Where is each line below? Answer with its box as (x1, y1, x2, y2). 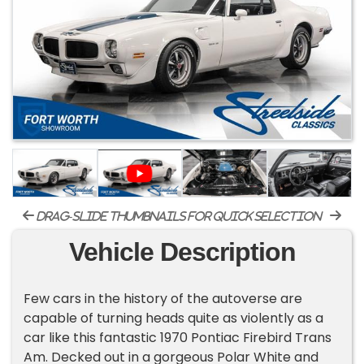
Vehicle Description (68, 237, 296, 267)
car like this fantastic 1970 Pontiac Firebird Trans (24, 328, 332, 348)
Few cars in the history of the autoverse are (24, 289, 303, 309)
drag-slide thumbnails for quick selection (34, 210, 322, 223)
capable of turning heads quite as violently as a (24, 309, 324, 328)
